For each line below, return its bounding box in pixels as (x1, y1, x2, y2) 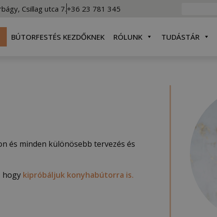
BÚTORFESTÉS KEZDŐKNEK (11, 32, 105, 42)
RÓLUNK (113, 32, 142, 42)
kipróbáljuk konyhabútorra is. (23, 169, 134, 180)
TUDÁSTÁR (161, 32, 200, 42)
